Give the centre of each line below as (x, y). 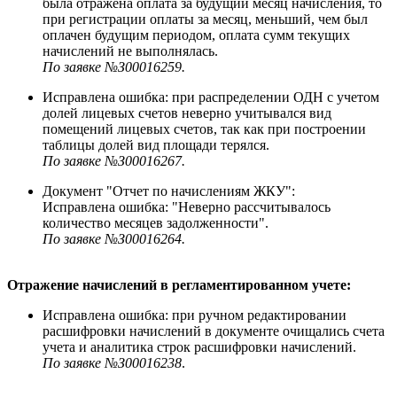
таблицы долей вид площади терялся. (158, 144)
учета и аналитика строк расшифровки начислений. (201, 346)
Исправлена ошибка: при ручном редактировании (195, 315)
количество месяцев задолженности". (157, 222)
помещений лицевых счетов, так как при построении (204, 128)
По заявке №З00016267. (114, 160)
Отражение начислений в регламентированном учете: (179, 284)
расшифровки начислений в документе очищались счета (214, 331)
